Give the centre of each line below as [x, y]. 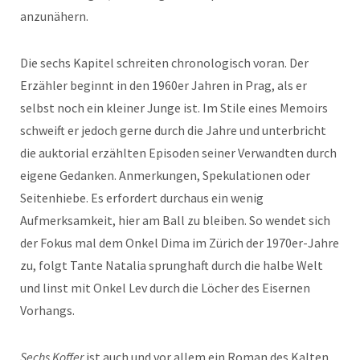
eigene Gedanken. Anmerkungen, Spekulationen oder [165, 176]
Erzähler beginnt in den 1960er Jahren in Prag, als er [164, 86]
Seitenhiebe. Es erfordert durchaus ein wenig [142, 198]
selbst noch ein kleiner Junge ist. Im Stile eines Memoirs [174, 108]
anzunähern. [54, 16]
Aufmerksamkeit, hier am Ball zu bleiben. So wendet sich [175, 221]
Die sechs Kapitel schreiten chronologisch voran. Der [164, 63]
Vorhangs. [47, 311]
